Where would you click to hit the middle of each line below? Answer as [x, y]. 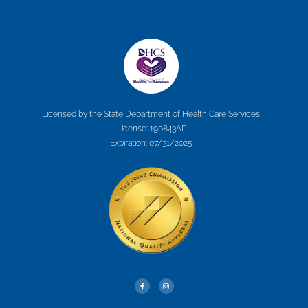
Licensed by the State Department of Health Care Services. [151, 114]
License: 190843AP [151, 129]
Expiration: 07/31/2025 [151, 143]
